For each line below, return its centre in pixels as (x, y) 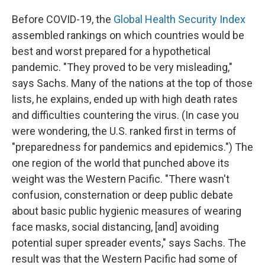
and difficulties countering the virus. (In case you (125, 115)
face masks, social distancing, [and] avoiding (115, 227)
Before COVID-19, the (63, 19)
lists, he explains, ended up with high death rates (125, 99)
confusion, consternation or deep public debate (122, 195)
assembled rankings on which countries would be (128, 35)
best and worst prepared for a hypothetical (111, 51)
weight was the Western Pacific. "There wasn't (121, 179)
